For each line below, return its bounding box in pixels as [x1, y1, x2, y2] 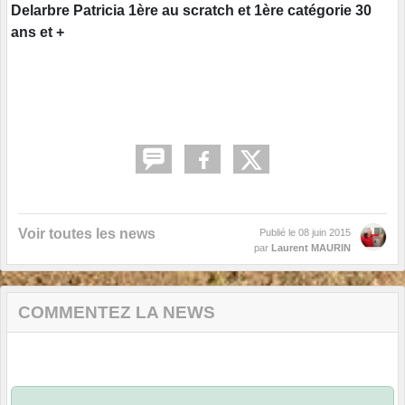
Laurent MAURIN [271, 241, 351, 253]
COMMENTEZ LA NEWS [18, 302, 215, 322]
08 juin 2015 [298, 226, 351, 238]
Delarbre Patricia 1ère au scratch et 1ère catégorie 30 [11, 2, 372, 18]
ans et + [11, 24, 64, 40]
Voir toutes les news [18, 225, 155, 241]
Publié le [259, 226, 298, 238]
